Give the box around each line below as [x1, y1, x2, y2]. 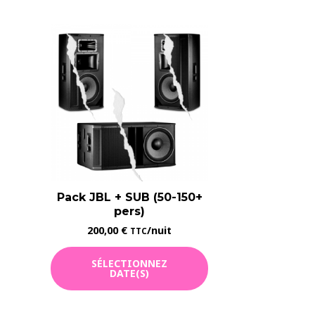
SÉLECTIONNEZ [91, 257, 167, 271]
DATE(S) [110, 266, 149, 281]
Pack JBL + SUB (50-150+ [56, 191, 202, 205]
